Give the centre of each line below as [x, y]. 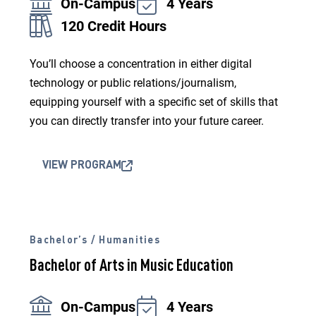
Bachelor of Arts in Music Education [132, 267]
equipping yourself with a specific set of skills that [154, 102]
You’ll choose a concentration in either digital [141, 64]
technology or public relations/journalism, [133, 83]
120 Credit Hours [114, 26]
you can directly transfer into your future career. [147, 121]
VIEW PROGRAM [82, 166]
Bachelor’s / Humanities [95, 241]
